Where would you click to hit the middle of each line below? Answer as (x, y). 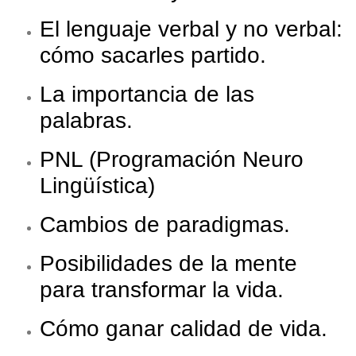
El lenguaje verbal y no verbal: (191, 29)
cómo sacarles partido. (153, 56)
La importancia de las (147, 95)
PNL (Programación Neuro (172, 160)
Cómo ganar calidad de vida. (184, 329)
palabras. (86, 121)
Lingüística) (97, 186)
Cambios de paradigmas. (165, 225)
